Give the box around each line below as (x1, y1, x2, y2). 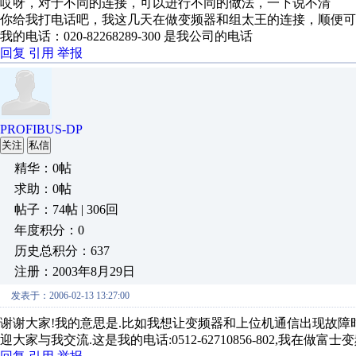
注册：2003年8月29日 (14, 265, 135, 278)
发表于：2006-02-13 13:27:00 (11, 290, 130, 301)
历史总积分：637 (14, 244, 110, 257)
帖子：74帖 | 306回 (14, 203, 118, 216)
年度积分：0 (14, 223, 84, 237)
